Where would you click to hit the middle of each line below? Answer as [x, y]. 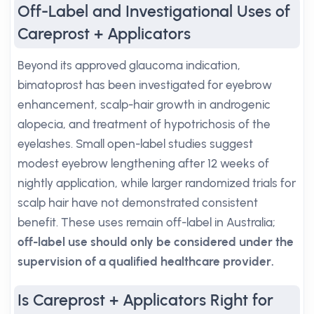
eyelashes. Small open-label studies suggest [135, 144]
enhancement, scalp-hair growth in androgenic [144, 104]
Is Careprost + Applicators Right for [145, 300]
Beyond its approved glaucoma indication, [129, 65]
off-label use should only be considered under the [156, 242]
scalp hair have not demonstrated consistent [138, 203]
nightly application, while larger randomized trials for [157, 183]
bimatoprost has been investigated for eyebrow [145, 85]
